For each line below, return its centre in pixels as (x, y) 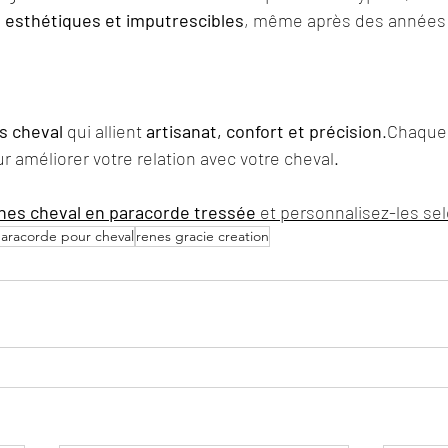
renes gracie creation (202, 235)
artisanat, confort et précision (264, 130)
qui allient (104, 130)
